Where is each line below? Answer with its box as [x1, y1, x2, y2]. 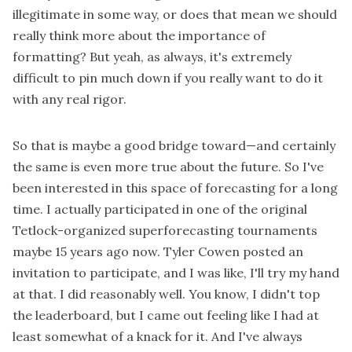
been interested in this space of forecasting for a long [13, 180, 338, 196]
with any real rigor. [13, 91, 126, 108]
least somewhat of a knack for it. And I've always [13, 328, 302, 345]
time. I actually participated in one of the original [13, 201, 307, 218]
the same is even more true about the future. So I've [13, 159, 324, 175]
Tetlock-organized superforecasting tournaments [13, 222, 317, 239]
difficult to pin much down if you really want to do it [13, 70, 323, 86]
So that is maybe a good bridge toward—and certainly [13, 137, 335, 154]
